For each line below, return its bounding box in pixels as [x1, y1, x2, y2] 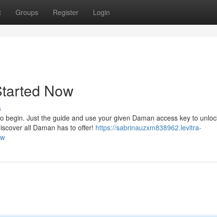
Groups [15, 7, 38, 17]
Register [53, 7, 78, 17]
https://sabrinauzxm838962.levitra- [95, 123, 201, 132]
